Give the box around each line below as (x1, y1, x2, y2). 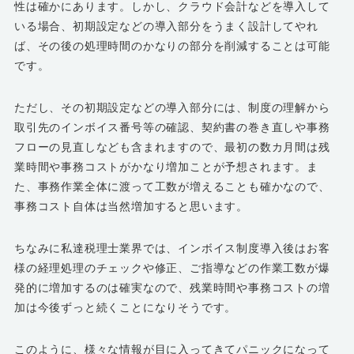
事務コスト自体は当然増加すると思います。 (13, 199, 249, 213)
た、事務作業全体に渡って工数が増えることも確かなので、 (13, 179, 330, 193)
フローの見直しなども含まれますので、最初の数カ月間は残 (13, 140, 330, 153)
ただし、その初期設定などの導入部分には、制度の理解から (13, 100, 330, 114)
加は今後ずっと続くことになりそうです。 (13, 300, 237, 314)
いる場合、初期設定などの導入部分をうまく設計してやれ (13, 19, 318, 32)
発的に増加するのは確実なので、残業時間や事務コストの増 (13, 281, 330, 294)
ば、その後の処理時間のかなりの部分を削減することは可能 (13, 39, 330, 52)
